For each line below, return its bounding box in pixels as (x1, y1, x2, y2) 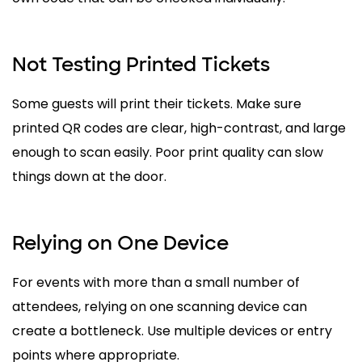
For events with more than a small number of (12, 272, 300, 292)
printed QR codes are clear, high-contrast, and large (12, 118, 346, 137)
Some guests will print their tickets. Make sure (12, 94, 301, 113)
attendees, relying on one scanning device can (12, 297, 307, 316)
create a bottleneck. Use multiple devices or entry (12, 321, 332, 340)
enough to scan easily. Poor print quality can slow (12, 142, 323, 162)
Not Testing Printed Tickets (12, 51, 270, 77)
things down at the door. (12, 166, 166, 186)
